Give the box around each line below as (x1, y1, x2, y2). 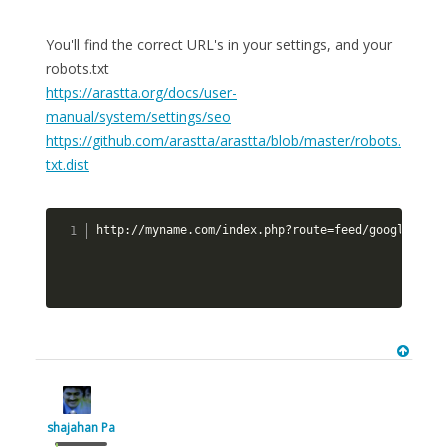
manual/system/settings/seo (46, 107, 231, 126)
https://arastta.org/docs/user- (46, 83, 237, 102)
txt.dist (46, 155, 89, 174)
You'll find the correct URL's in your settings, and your (46, 35, 392, 54)
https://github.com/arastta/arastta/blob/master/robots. (46, 131, 401, 150)
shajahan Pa (47, 418, 115, 436)
